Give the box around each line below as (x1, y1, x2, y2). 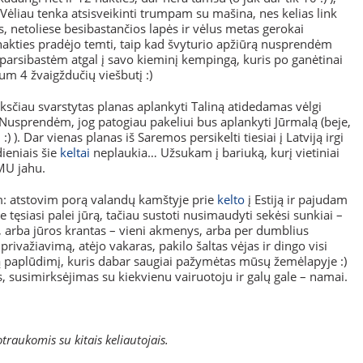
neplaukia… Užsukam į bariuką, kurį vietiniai (90, 144, 340, 160)
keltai (60, 144, 90, 160)
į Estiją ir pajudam (245, 191, 348, 207)
